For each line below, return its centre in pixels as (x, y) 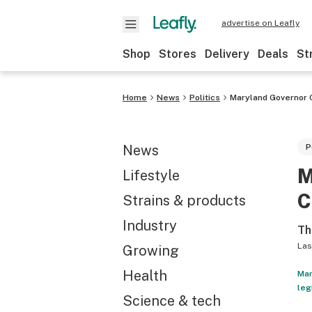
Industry (150, 226)
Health (145, 276)
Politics (205, 97)
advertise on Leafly (260, 23)
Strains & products (184, 201)
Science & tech (172, 301)
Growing (151, 251)
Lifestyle (151, 175)
